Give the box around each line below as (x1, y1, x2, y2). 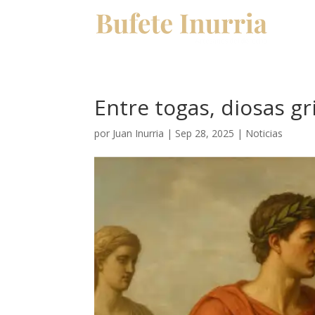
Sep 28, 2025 (175, 127, 235, 140)
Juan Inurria (112, 127, 165, 140)
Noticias (245, 127, 283, 140)
